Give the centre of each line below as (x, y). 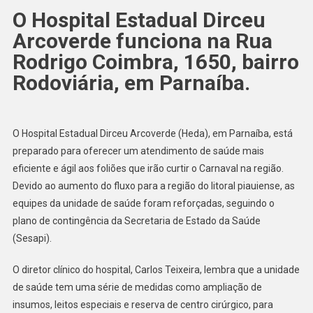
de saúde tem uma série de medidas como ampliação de (137, 287)
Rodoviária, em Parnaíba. (131, 83)
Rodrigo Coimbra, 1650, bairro (155, 62)
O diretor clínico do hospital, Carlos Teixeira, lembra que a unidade (156, 270)
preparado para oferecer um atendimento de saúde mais (138, 151)
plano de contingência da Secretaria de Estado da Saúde (136, 221)
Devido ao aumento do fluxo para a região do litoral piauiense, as (153, 186)
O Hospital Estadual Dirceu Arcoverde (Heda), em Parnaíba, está (152, 134)
